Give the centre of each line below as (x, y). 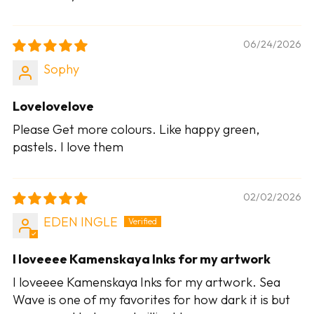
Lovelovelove (53, 106)
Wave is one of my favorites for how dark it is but (151, 299)
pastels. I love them (68, 146)
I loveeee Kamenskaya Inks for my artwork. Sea (146, 282)
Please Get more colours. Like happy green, (136, 129)
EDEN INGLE (81, 221)
